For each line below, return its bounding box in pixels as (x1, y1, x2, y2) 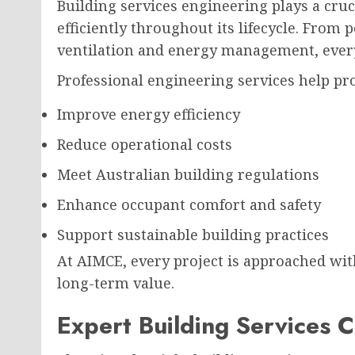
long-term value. (57, 273, 174, 292)
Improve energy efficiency (57, 105, 240, 124)
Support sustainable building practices (57, 225, 329, 244)
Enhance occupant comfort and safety (57, 195, 321, 214)
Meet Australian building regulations (57, 165, 319, 184)
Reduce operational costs (57, 135, 232, 154)
